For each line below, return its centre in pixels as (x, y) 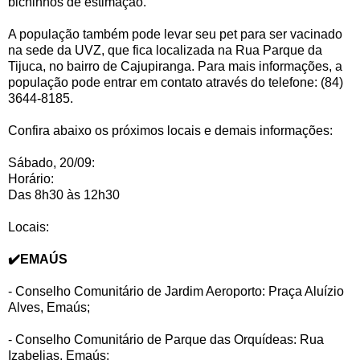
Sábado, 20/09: (51, 163)
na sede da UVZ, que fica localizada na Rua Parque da (165, 51)
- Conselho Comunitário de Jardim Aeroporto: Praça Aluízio (176, 292)
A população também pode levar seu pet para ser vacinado (175, 35)
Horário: (31, 179)
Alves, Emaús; (49, 308)
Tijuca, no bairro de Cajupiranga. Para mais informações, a (175, 67)
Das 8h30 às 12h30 (64, 195)
